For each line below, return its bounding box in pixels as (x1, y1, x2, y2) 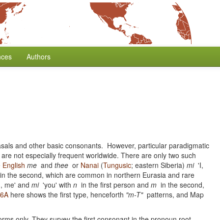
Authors (27, 52, 51, 61)
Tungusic (103, 160, 131, 170)
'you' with (39, 180, 73, 190)
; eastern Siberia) (131, 160, 187, 170)
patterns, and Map (143, 190, 204, 199)
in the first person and (77, 180, 151, 190)
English (2, 160, 25, 170)
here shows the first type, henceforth (8, 190, 126, 199)
